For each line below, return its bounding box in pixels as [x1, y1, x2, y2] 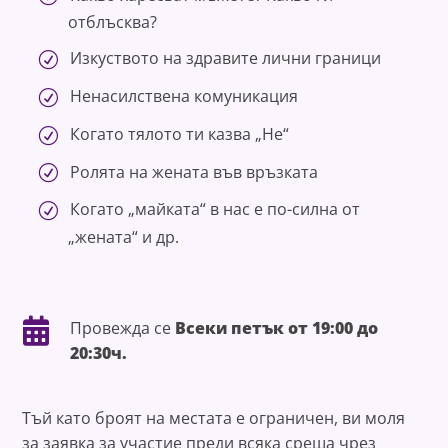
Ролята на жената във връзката [70, 160, 319, 183]
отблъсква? [68, 11, 158, 34]
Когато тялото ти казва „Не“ [70, 122, 290, 145]
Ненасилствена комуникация [70, 85, 299, 108]
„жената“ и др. [68, 226, 180, 249]
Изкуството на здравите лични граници [70, 47, 386, 70]
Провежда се [69, 317, 175, 340]
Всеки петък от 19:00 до [174, 317, 378, 340]
